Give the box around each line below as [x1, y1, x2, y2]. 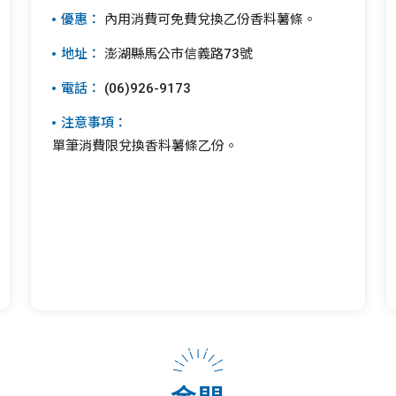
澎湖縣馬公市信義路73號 [101, 46, 254, 62]
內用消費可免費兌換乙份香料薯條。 [101, 11, 317, 27]
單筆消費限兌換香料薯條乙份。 [52, 138, 239, 154]
